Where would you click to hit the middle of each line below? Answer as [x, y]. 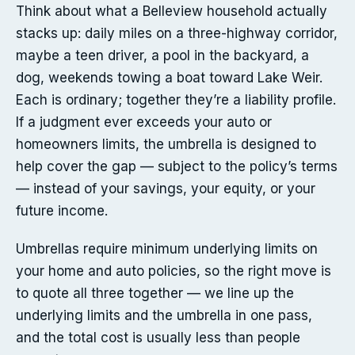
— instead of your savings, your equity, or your [166, 189]
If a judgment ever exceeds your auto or [144, 122]
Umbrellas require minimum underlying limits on [167, 249]
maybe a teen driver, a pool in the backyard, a [162, 56]
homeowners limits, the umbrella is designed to [166, 145]
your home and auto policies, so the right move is [174, 271]
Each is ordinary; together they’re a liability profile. [176, 100]
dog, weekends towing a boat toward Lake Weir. [169, 78]
